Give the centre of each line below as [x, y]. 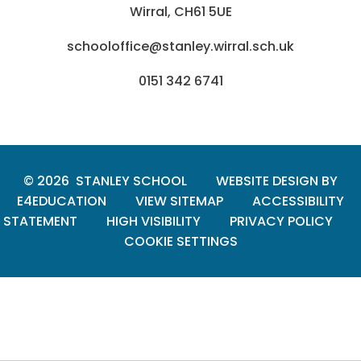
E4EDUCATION [62, 201]
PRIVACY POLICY [281, 222]
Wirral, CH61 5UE [180, 12]
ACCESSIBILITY [298, 201]
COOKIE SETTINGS [180, 242]
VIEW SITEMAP [179, 201]
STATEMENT [40, 222]
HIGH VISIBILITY [153, 222]
